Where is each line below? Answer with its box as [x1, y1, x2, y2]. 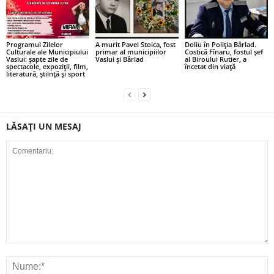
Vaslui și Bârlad [95, 54, 144, 64]
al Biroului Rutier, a [184, 54, 246, 64]
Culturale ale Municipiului [6, 46, 88, 56]
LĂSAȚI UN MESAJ [6, 120, 81, 132]
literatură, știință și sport [6, 68, 85, 78]
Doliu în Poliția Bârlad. [184, 39, 256, 49]
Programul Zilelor [6, 39, 63, 49]
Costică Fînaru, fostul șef [184, 46, 263, 56]
